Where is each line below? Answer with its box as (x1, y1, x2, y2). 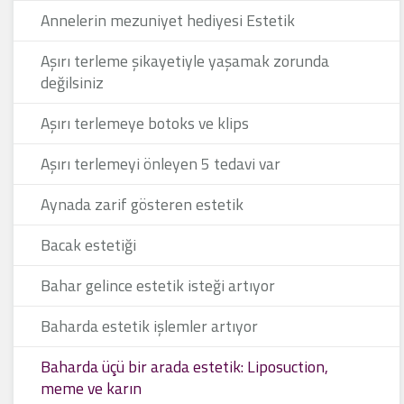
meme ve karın (41, 376, 142, 400)
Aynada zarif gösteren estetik (41, 192, 243, 216)
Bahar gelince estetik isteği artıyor (41, 273, 275, 298)
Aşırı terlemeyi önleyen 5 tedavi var (41, 151, 280, 176)
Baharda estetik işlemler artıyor (41, 314, 258, 338)
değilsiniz (41, 70, 104, 95)
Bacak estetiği (41, 233, 136, 257)
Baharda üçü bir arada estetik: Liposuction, (41, 354, 328, 379)
